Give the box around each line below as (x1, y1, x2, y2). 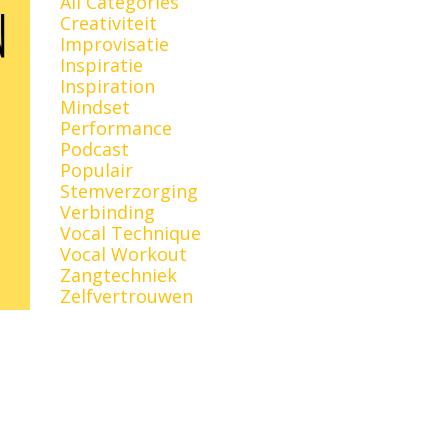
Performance (59, 115, 172, 140)
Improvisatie (59, 31, 169, 56)
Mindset (59, 94, 130, 119)
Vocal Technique (59, 220, 201, 245)
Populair (59, 157, 133, 182)
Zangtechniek (59, 262, 177, 287)
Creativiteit (59, 10, 157, 35)
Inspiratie (59, 52, 143, 77)
